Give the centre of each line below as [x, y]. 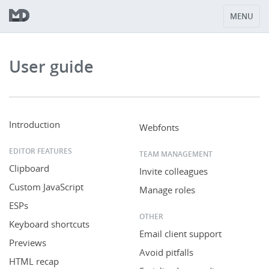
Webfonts [159, 127]
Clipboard [29, 168]
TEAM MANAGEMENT [176, 154]
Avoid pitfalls [166, 252]
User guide [51, 67]
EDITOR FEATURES [41, 151]
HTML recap [34, 261]
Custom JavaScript [46, 187]
